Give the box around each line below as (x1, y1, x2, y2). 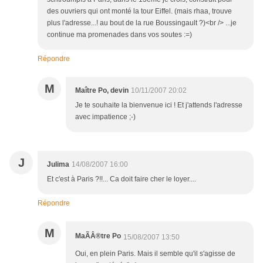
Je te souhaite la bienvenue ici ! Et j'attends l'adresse (75, 101, 242, 110)
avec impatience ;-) (75, 113, 136, 122)
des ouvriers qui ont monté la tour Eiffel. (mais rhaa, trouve (47, 7, 232, 16)
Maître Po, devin (75, 86, 129, 95)
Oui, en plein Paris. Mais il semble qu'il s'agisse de (75, 249, 235, 258)
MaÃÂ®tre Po (75, 232, 121, 241)
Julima (47, 160, 69, 169)
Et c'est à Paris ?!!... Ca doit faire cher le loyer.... (47, 175, 196, 184)
